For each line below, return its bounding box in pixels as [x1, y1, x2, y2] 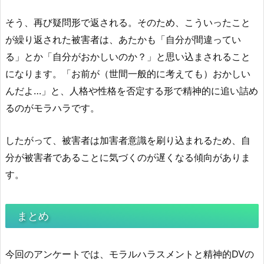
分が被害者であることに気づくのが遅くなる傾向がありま [5, 151, 250, 163]
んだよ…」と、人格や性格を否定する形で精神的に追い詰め [5, 84, 258, 97]
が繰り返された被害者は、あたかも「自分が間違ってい [5, 33, 241, 45]
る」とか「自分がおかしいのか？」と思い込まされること [5, 50, 250, 62]
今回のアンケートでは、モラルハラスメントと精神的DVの [5, 247, 254, 260]
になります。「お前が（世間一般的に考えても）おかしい [5, 67, 250, 80]
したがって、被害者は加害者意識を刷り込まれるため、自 [5, 134, 250, 146]
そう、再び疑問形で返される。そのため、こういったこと [5, 16, 250, 28]
